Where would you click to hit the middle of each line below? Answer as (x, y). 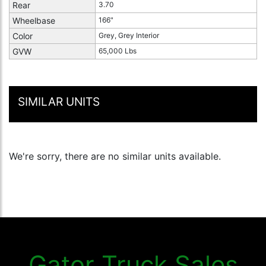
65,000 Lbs (118, 51)
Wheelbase (34, 21)
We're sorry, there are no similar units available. (115, 156)
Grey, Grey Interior (129, 36)
